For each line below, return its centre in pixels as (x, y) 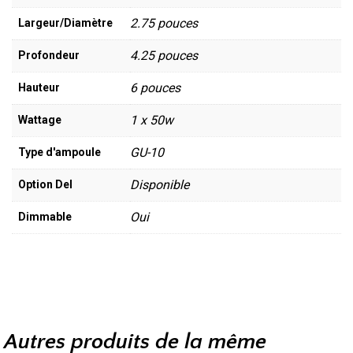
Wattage (40, 119)
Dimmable (45, 216)
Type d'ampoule (59, 152)
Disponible (160, 184)
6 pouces (155, 87)
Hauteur (39, 87)
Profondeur (49, 55)
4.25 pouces (164, 55)
